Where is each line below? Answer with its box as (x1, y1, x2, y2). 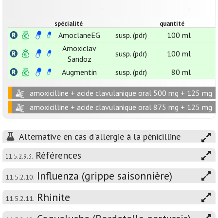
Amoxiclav (62, 43, 96, 53)
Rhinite (37, 190, 70, 204)
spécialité (54, 19, 83, 28)
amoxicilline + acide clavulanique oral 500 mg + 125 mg (30, 88, 212, 98)
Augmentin (62, 67, 97, 77)
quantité (160, 19, 184, 28)
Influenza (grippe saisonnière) (37, 169, 172, 182)
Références (36, 149, 81, 161)
